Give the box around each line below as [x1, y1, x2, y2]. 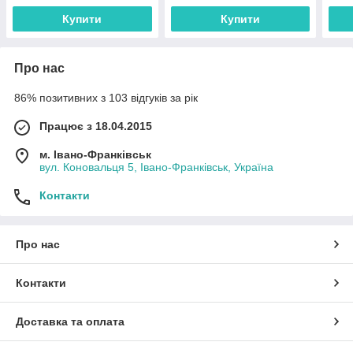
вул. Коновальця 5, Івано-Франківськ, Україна [39, 160, 273, 173]
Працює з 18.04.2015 [39, 119, 152, 132]
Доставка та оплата [16, 314, 124, 328]
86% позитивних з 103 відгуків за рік [14, 91, 198, 104]
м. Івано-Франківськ [39, 147, 151, 161]
